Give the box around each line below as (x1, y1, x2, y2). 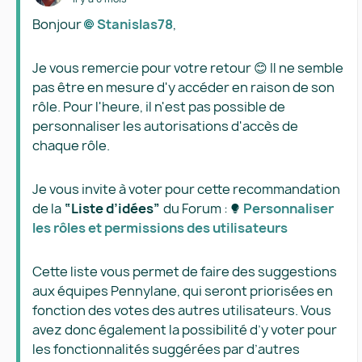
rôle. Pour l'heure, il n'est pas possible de (32, 98, 285, 116)
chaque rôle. (32, 137, 112, 154)
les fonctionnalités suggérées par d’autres (32, 340, 300, 358)
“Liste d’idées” (64, 200, 161, 217)
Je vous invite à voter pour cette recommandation (32, 180, 340, 198)
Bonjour (32, 15, 84, 33)
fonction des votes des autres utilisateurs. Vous (32, 301, 331, 319)
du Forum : (161, 200, 230, 217)
